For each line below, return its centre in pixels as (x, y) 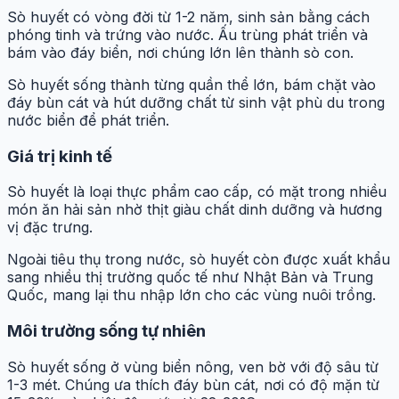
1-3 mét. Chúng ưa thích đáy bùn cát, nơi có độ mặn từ (193, 384)
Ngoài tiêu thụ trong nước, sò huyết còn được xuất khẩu (199, 260)
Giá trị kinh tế (60, 156)
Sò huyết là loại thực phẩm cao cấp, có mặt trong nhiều (197, 192)
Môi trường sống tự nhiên (106, 330)
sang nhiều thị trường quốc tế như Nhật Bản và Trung (190, 277)
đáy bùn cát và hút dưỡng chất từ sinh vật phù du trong (196, 102)
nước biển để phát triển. (88, 120)
